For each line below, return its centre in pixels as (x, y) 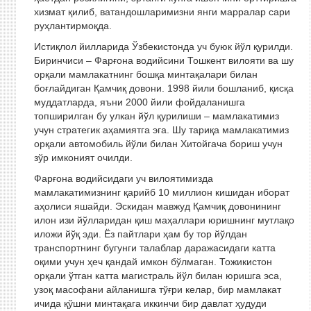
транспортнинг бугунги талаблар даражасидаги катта (154, 248)
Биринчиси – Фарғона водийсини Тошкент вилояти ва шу (163, 60)
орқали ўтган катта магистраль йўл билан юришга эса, (158, 276)
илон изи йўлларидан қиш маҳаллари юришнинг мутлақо (164, 220)
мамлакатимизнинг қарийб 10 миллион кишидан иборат (161, 192)
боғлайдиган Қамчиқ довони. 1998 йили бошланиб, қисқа (165, 88)
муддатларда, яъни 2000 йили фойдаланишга (139, 102)
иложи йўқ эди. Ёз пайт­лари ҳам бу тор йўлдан (140, 234)
